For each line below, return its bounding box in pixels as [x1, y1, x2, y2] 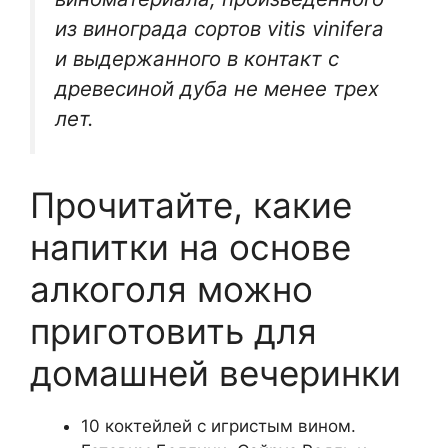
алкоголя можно [30, 268, 313, 311]
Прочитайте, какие [30, 184, 352, 227]
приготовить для [30, 310, 317, 353]
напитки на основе [30, 226, 351, 269]
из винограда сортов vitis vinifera [55, 15, 384, 41]
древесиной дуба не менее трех [55, 75, 379, 101]
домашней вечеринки [30, 352, 401, 395]
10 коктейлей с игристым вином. [81, 416, 356, 437]
